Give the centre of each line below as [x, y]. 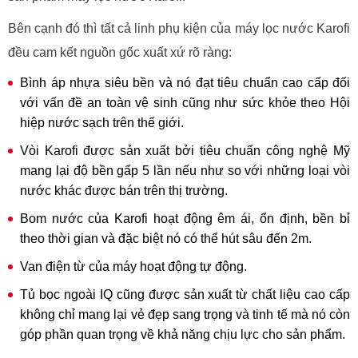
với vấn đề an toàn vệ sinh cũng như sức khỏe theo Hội [185, 102]
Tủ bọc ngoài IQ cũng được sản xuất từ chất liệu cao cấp [185, 294]
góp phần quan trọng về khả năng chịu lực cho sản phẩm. [183, 334]
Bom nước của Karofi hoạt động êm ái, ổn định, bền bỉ [185, 218]
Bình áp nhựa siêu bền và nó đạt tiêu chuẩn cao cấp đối [185, 82]
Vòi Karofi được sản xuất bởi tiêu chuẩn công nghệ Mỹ [185, 150]
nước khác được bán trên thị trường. [124, 190]
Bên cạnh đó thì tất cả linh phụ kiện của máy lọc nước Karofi [179, 28]
